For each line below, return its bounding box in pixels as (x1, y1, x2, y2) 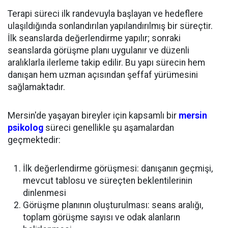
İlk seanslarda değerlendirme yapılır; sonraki (8, 33, 181, 44)
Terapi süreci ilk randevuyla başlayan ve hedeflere (8, 9, 203, 19)
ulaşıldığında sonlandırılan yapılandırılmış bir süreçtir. (8, 21, 213, 32)
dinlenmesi (23, 188, 66, 198)
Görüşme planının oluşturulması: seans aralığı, (23, 200, 203, 211)
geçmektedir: (8, 135, 61, 146)
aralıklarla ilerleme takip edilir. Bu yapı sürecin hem (8, 58, 205, 68)
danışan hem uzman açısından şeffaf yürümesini (8, 70, 198, 80)
